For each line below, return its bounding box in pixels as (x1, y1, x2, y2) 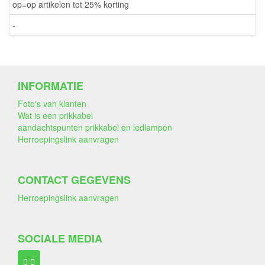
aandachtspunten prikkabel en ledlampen (18, 121, 172, 133)
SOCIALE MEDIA (18, 230, 102, 246)
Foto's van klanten (18, 97, 86, 109)
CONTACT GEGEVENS (18, 172, 131, 188)
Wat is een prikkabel (18, 109, 93, 121)
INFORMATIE (18, 77, 83, 93)
